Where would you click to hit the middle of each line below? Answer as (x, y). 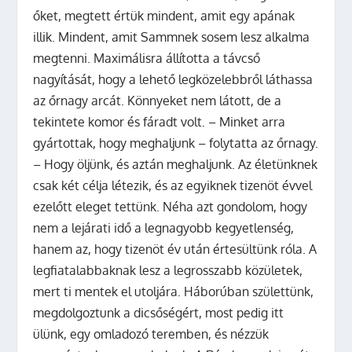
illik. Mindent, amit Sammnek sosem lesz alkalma (172, 37)
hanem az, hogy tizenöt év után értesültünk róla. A (175, 249)
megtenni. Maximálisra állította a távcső (147, 58)
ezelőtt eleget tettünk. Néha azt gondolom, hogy (170, 206)
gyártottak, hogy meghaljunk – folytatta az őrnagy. (176, 143)
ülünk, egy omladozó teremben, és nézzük (151, 334)
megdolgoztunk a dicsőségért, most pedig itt (159, 312)
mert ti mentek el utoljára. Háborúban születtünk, (174, 291)
